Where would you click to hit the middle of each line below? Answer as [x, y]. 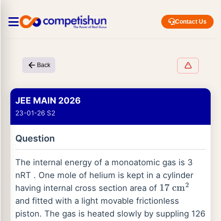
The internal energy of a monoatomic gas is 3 [104, 162]
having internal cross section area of [87, 188]
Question [35, 138]
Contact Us [191, 22]
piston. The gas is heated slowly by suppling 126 [110, 214]
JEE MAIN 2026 [48, 100]
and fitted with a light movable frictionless [97, 201]
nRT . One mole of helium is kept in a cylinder [104, 175]
